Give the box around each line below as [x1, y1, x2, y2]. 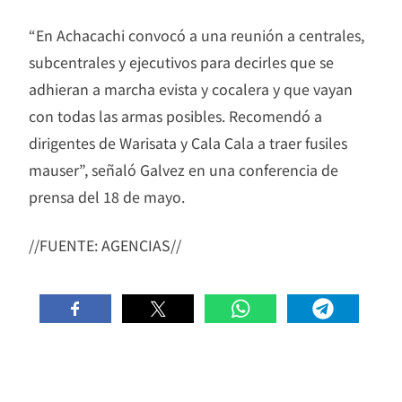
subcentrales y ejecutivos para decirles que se [29, 50, 334, 73]
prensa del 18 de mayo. [29, 185, 185, 207]
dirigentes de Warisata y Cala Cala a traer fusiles [29, 131, 347, 153]
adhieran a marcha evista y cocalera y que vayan [29, 77, 353, 100]
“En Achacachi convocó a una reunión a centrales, [29, 23, 364, 46]
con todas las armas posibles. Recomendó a [29, 104, 322, 127]
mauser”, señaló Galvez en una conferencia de [29, 158, 338, 180]
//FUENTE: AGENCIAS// [29, 233, 181, 256]
